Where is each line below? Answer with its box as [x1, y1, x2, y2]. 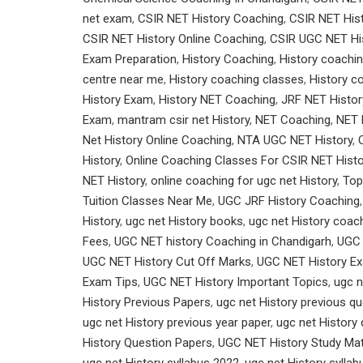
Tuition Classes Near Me [83, 194, 212, 208]
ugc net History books [126, 214, 243, 228]
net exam [83, 11, 132, 26]
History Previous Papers [83, 295, 211, 310]
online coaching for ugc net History [151, 173, 337, 188]
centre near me [83, 72, 164, 87]
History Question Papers [83, 335, 212, 350]
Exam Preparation [83, 52, 177, 66]
